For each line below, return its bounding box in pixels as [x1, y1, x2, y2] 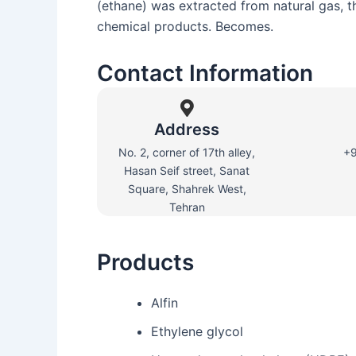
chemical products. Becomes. [97, 18, 273, 34]
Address [154, 120, 220, 139]
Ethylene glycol [151, 323, 243, 339]
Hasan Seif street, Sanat [124, 164, 250, 177]
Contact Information [97, 60, 313, 87]
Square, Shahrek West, [127, 182, 246, 195]
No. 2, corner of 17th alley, [118, 145, 256, 159]
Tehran [168, 200, 205, 214]
